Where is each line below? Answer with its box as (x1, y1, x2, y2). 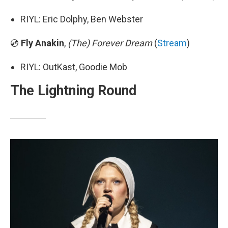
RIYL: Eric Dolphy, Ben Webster (20, 14, 143, 25)
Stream (157, 38, 187, 49)
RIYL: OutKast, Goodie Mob (20, 62, 127, 73)
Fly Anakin (21, 38, 64, 49)
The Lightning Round (10, 82, 136, 99)
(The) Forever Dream (68, 38, 154, 49)
